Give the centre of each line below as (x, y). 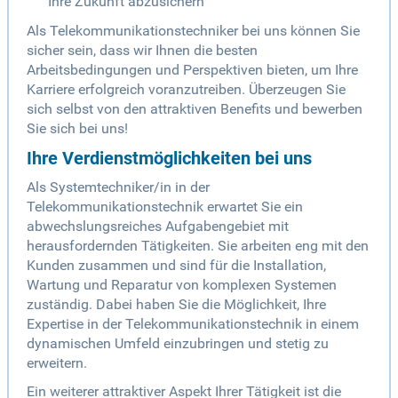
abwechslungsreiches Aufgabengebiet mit (158, 227)
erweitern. (57, 363)
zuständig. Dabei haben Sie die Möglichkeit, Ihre (176, 305)
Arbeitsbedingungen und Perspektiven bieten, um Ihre (192, 70)
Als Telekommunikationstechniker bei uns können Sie (193, 31)
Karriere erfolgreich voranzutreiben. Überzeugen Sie (186, 90)
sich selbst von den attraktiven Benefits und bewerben (195, 109)
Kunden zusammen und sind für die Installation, (176, 266)
